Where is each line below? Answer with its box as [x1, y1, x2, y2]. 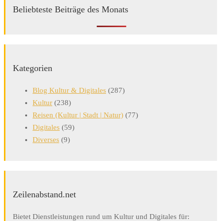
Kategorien [13, 63, 52, 74]
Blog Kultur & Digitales [33, 86, 106, 95]
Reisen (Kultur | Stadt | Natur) [33, 111, 123, 119]
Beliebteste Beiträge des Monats [13, 4, 128, 15]
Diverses [33, 136, 59, 144]
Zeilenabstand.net [13, 189, 76, 200]
